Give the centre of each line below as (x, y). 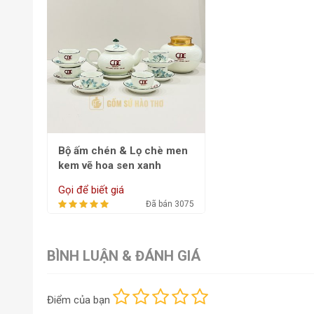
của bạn (90, 300)
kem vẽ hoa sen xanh (110, 165)
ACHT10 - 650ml (100, 180)
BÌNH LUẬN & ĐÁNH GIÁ (124, 255)
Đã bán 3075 (170, 204)
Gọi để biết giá (91, 190)
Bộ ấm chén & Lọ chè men (123, 150)
